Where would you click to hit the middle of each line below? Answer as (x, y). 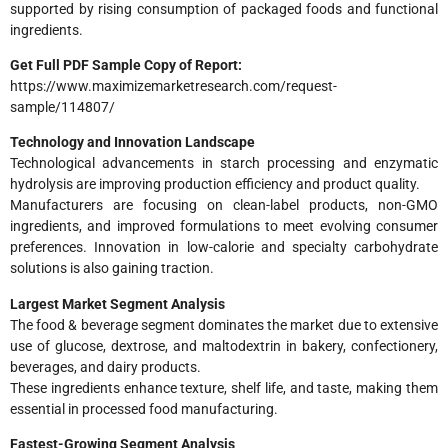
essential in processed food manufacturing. (144, 408)
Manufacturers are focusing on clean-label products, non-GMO (224, 205)
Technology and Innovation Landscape (132, 142)
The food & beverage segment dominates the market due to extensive (224, 324)
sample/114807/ (62, 106)
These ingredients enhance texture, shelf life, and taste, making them (224, 387)
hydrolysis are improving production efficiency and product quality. (215, 184)
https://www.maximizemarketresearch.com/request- (173, 85)
